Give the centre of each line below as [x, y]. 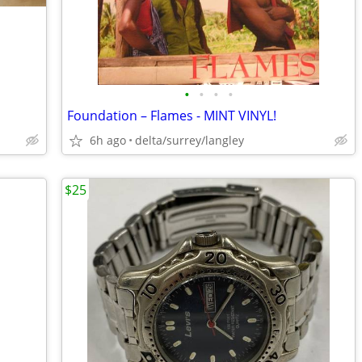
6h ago [108, 140]
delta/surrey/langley [189, 140]
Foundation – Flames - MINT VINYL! [172, 116]
